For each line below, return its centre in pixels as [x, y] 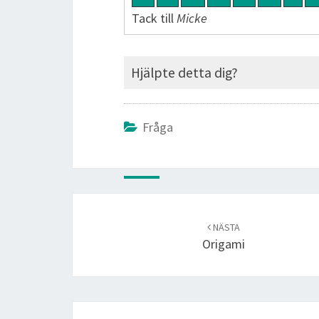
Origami [223, 244]
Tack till [154, 18]
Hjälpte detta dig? [184, 73]
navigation [100, 220]
